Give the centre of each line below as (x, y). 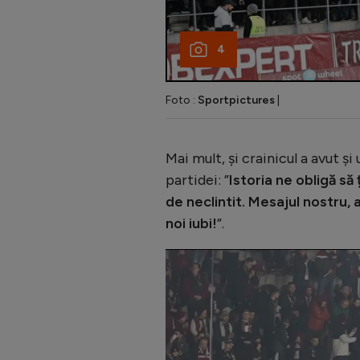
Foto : (182, 100)
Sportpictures (236, 100)
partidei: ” (197, 180)
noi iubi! (191, 224)
